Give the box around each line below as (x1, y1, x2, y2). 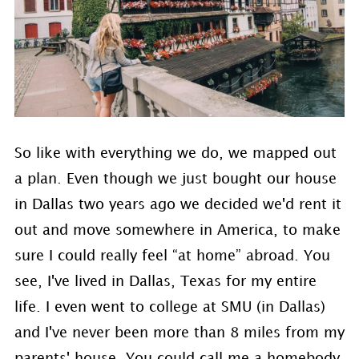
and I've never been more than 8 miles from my (14, 326, 345, 340)
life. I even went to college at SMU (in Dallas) (14, 301, 325, 314)
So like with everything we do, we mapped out (14, 147, 337, 160)
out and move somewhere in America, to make (14, 224, 341, 237)
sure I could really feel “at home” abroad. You (14, 249, 330, 263)
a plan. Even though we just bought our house (14, 172, 337, 186)
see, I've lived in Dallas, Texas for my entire (14, 275, 317, 288)
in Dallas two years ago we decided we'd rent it (14, 198, 341, 212)
